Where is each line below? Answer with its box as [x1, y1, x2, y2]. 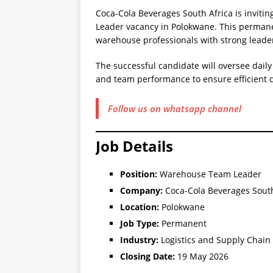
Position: [120, 168, 157, 180]
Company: [120, 185, 163, 197]
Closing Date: [120, 250, 175, 263]
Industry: [120, 234, 158, 246]
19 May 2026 [175, 250, 229, 263]
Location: [120, 201, 159, 213]
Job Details [96, 136, 173, 157]
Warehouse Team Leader [157, 168, 261, 180]
